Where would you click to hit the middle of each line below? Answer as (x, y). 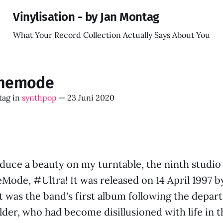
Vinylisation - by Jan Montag (86, 17)
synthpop (39, 98)
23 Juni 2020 (91, 98)
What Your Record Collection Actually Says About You (111, 35)
